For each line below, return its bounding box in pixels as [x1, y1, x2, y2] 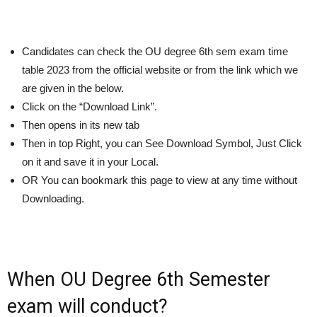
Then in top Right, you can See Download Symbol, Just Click [22, 137, 302, 150]
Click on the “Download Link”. [22, 100, 157, 113]
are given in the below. [22, 82, 124, 95]
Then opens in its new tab [22, 119, 139, 132]
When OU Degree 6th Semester [7, 268, 270, 292]
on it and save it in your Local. [22, 156, 158, 168]
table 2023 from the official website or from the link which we [22, 64, 298, 76]
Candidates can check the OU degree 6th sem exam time [22, 45, 288, 58]
